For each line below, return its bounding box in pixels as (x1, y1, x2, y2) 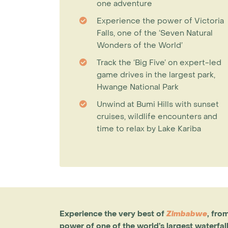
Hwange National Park (97, 82, 179, 92)
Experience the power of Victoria (97, 16, 224, 26)
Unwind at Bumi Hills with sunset (97, 99, 219, 109)
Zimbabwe (166, 209, 207, 219)
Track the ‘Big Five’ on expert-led (97, 58, 221, 68)
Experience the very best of (60, 209, 166, 219)
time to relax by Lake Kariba (97, 124, 201, 134)
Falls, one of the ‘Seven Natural (97, 28, 213, 38)
